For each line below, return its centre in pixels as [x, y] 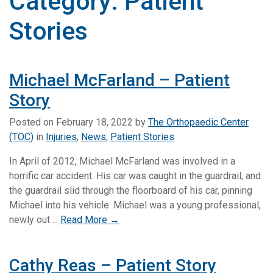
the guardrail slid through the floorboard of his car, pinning [131, 190]
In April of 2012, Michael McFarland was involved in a [122, 161]
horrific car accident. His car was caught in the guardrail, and [135, 175]
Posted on [33, 122]
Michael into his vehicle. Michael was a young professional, [135, 205]
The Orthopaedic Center [198, 122]
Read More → [90, 219]
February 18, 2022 [94, 122]
